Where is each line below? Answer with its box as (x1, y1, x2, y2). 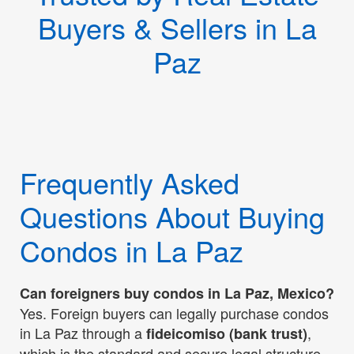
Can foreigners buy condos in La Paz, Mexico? (20, 282, 334, 303)
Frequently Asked (20, 162, 239, 203)
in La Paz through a (20, 322, 146, 343)
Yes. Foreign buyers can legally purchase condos (20, 302, 329, 323)
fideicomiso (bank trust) (146, 322, 307, 344)
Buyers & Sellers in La (37, 6, 317, 47)
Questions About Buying (20, 196, 325, 237)
